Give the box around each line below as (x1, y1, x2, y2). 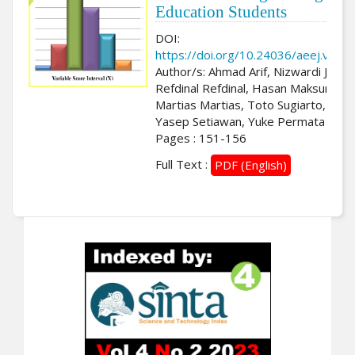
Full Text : (155, 155, 211, 172)
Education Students (155, 2, 287, 21)
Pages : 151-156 (155, 129, 246, 146)
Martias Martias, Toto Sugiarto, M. (155, 96, 342, 113)
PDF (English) (215, 157, 287, 173)
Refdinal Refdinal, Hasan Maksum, (155, 79, 338, 96)
